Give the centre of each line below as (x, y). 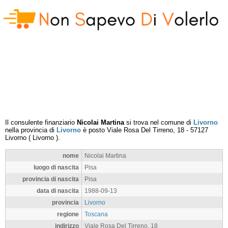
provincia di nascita (51, 179)
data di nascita (58, 191)
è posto (94, 130)
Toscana (96, 214)
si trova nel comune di (159, 122)
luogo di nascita (56, 167)
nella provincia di (31, 130)
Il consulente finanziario (41, 122)
